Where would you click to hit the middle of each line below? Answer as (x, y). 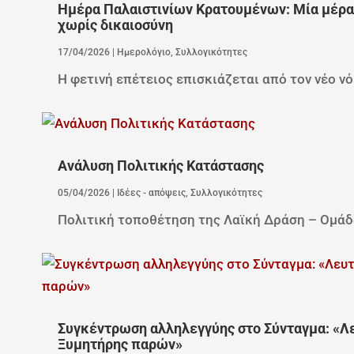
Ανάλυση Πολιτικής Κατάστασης (160, 166)
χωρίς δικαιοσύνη (115, 25)
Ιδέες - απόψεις (151, 192)
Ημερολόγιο (143, 52)
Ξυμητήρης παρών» (120, 344)
